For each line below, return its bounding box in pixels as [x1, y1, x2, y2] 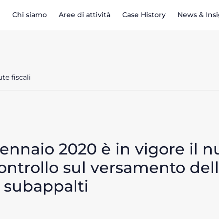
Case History [122, 10, 166, 20]
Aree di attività [59, 10, 110, 20]
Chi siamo [12, 10, 47, 20]
